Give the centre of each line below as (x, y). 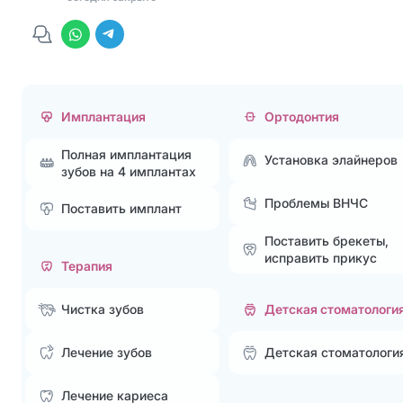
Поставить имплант (121, 209)
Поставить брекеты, (326, 240)
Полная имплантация (126, 154)
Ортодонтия (301, 117)
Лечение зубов (107, 353)
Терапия (87, 266)
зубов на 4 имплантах (129, 171)
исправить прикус (320, 257)
